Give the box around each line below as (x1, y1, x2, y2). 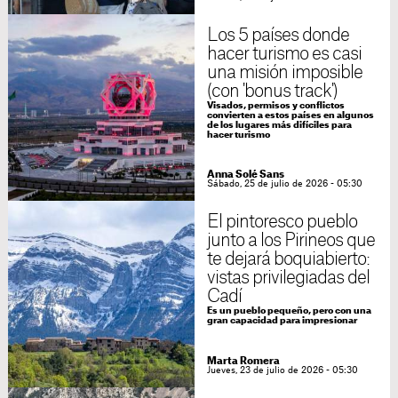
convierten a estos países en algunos (206, 111, 374, 121)
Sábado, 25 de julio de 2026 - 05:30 (206, 179, 362, 189)
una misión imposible (206, 64, 363, 83)
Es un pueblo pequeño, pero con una (206, 306, 371, 316)
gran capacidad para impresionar (206, 316, 357, 326)
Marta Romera (206, 356, 280, 367)
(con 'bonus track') (206, 83, 338, 101)
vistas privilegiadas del (206, 269, 370, 288)
